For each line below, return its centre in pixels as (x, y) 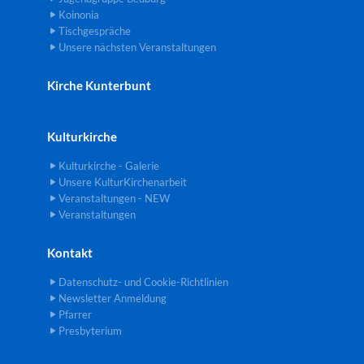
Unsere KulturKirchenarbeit (123, 182)
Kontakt (70, 253)
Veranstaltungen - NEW (114, 199)
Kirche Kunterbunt (99, 86)
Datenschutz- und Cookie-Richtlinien (143, 282)
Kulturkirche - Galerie (109, 166)
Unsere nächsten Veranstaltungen (137, 48)
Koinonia (79, 15)
